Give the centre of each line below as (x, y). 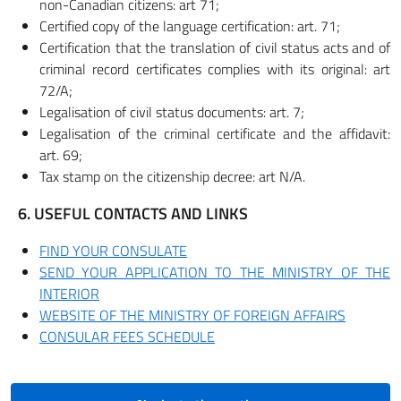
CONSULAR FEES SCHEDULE (127, 337)
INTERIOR (69, 294)
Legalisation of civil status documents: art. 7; (172, 112)
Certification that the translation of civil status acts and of (215, 47)
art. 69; (61, 155)
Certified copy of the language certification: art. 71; (190, 26)
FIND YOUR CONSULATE (113, 251)
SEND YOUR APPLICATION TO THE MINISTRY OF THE (215, 272)
